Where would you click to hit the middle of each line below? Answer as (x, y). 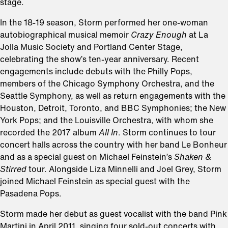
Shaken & (193, 156)
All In (108, 132)
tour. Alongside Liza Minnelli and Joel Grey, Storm (124, 169)
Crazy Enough (160, 34)
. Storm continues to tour (167, 132)
